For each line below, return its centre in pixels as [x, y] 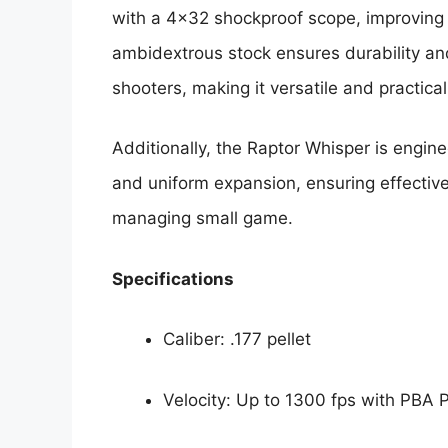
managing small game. [202, 218]
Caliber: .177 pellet [237, 339]
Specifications [173, 278]
